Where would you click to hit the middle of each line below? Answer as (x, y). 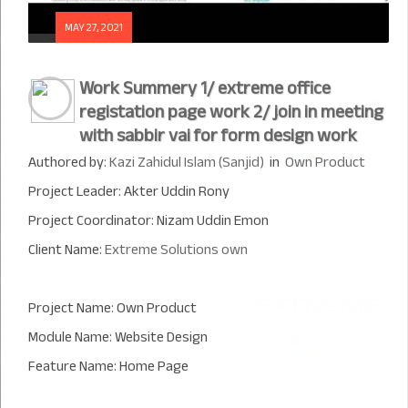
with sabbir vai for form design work (218, 135)
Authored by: (69, 162)
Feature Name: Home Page (108, 366)
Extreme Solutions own (176, 250)
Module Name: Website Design (118, 337)
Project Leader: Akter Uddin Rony (129, 191)
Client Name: (66, 250)
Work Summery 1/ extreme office (205, 88)
